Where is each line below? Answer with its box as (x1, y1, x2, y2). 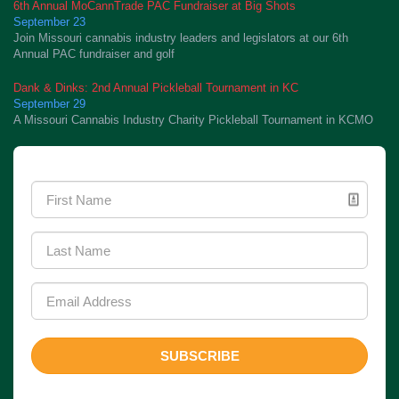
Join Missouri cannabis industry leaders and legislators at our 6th (13, 31, 348, 45)
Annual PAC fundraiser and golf (13, 47, 175, 61)
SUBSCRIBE (159, 348, 240, 363)
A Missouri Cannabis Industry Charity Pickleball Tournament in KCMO (13, 113, 373, 126)
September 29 (13, 97, 85, 110)
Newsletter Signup (31, 144, 195, 168)
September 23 (13, 15, 85, 28)
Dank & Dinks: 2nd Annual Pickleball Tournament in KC (13, 81, 298, 94)
